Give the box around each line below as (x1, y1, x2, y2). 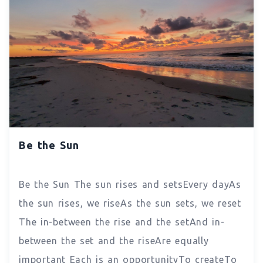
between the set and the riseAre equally (19, 235, 209, 246)
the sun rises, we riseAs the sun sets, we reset (19, 197, 241, 208)
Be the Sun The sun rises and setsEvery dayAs (19, 178, 241, 190)
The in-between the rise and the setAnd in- (19, 216, 225, 227)
